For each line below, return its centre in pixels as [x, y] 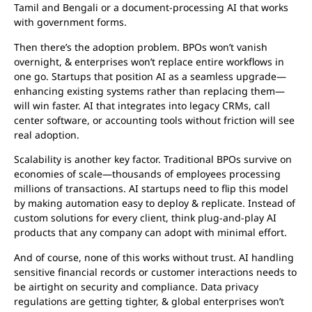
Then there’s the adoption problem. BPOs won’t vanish [141, 47]
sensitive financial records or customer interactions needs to [155, 272]
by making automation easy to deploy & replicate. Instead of [155, 203]
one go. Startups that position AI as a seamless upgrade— [150, 76]
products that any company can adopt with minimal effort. [150, 233]
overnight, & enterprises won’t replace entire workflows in [149, 61]
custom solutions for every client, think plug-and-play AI [145, 218]
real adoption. [47, 134]
